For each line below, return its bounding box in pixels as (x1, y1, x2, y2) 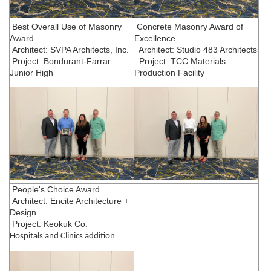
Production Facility (134, 67, 204, 77)
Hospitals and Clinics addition (10, 231, 117, 241)
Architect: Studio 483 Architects (134, 44, 257, 54)
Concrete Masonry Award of (134, 21, 243, 31)
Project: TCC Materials (134, 56, 226, 66)
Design (10, 207, 36, 217)
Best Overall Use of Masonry (10, 21, 122, 31)
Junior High (10, 67, 53, 77)
